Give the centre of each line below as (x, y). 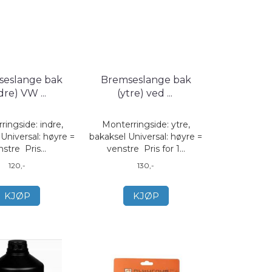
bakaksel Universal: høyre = (146, 137)
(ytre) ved (142, 93)
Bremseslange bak (146, 80)
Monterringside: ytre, (146, 124)
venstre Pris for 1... (146, 149)
